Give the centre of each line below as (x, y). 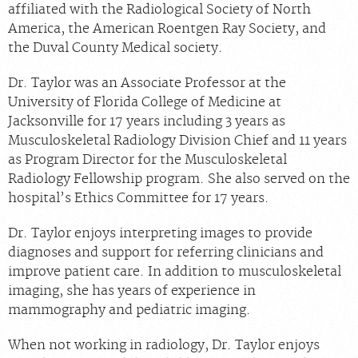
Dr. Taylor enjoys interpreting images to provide (160, 234)
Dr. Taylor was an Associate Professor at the (147, 84)
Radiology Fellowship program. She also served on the (179, 179)
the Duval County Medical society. (115, 48)
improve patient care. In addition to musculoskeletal (175, 272)
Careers (179, 47)
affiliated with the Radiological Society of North (159, 10)
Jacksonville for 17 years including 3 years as (147, 122)
